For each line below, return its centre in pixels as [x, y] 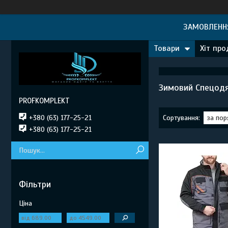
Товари [167, 48]
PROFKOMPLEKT [44, 101]
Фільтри [35, 184]
